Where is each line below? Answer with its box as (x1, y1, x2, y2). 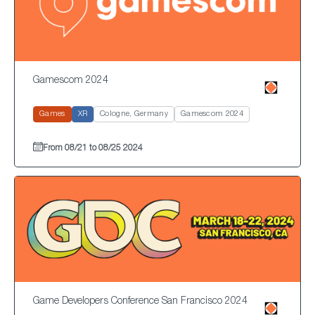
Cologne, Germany (100, 110, 168, 118)
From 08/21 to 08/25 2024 (43, 143, 143, 153)
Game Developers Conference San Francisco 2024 (33, 296, 247, 307)
